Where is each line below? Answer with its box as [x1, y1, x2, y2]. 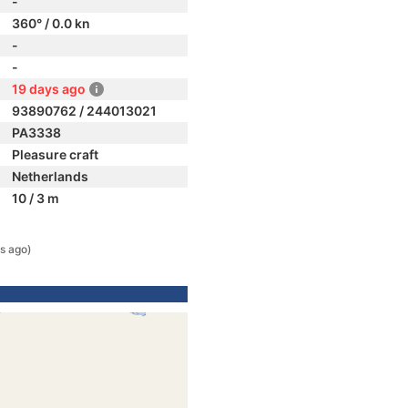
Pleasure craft [12, 147, 98, 162]
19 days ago [12, 81, 86, 97]
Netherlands [12, 168, 88, 184]
